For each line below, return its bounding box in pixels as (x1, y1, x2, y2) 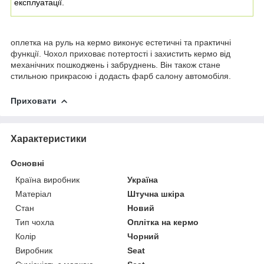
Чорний (127, 231, 160, 241)
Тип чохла (15, 217, 54, 227)
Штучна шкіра (127, 189, 185, 199)
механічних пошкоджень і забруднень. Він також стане (11, 60, 220, 70)
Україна (127, 174, 159, 184)
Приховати (11, 95, 57, 105)
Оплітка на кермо (127, 217, 199, 227)
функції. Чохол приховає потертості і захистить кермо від (11, 48, 230, 58)
